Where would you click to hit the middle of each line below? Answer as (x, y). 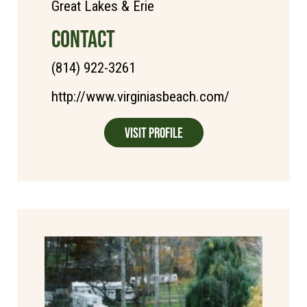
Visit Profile (153, 132)
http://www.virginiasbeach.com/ (140, 96)
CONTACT (83, 38)
